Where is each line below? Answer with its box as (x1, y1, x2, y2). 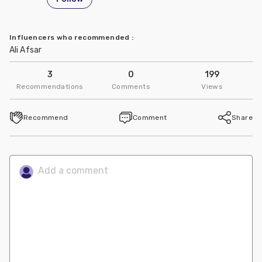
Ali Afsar (9, 44, 42, 55)
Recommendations (16, 82, 84, 91)
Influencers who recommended (9, 33, 132, 42)
